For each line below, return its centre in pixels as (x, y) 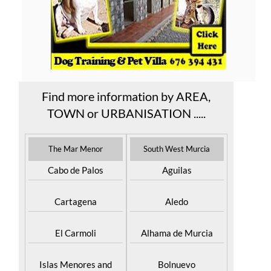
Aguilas (177, 191)
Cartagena (75, 223)
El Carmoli (75, 254)
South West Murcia (177, 170)
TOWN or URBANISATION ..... (126, 134)
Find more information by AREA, (126, 117)
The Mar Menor (75, 170)
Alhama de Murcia (177, 254)
